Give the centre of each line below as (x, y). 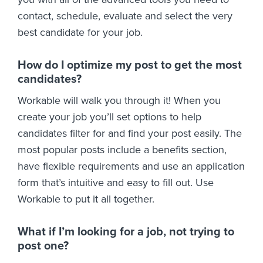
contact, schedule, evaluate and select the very (125, 16)
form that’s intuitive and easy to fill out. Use (116, 183)
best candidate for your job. (80, 33)
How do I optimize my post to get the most (130, 65)
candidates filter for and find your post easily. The (130, 134)
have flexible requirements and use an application (131, 166)
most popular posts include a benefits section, (122, 150)
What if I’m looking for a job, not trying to (126, 232)
